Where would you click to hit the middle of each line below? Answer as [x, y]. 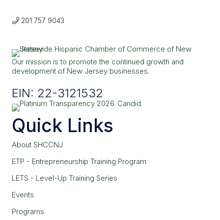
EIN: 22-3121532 [57, 93]
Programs [28, 212]
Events [23, 195]
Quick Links [63, 126]
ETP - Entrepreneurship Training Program [79, 162]
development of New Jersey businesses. [81, 71]
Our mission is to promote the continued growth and [98, 61]
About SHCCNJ [37, 145]
